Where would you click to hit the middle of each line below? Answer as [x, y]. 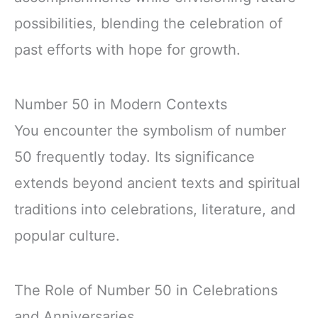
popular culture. [67, 235]
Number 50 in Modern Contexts [121, 104]
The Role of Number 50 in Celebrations [146, 290]
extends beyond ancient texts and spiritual [157, 183]
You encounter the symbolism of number [150, 130]
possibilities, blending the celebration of [148, 23]
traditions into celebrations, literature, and [155, 209]
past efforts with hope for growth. [127, 49]
